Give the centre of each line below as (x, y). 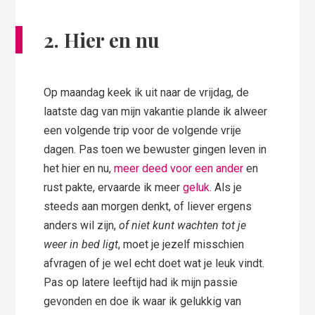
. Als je (226, 188)
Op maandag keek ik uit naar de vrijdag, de (147, 93)
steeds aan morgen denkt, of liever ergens (148, 207)
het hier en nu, (79, 169)
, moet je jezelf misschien (181, 245)
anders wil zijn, (82, 226)
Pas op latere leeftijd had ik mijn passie (141, 283)
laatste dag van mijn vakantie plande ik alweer (156, 112)
